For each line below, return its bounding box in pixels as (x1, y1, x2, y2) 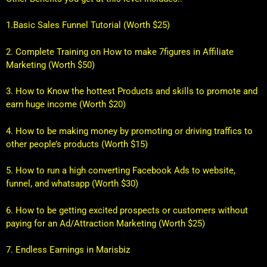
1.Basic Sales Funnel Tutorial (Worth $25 (6, 20, 167, 30)
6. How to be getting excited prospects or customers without (6, 204, 248, 216)
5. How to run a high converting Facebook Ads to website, (6, 165, 235, 176)
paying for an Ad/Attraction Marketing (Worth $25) (6, 218, 205, 229)
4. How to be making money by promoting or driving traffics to (6, 125, 253, 136)
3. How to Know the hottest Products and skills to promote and (6, 86, 257, 97)
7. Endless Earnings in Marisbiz (6, 244, 130, 255)
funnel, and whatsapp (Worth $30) (6, 178, 138, 189)
